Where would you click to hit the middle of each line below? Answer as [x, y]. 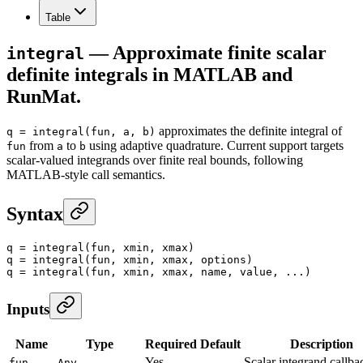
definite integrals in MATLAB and [149, 74]
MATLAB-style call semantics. [86, 174]
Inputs [28, 310]
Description [321, 344]
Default [220, 344]
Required [171, 344]
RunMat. [44, 96]
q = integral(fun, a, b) [81, 131]
